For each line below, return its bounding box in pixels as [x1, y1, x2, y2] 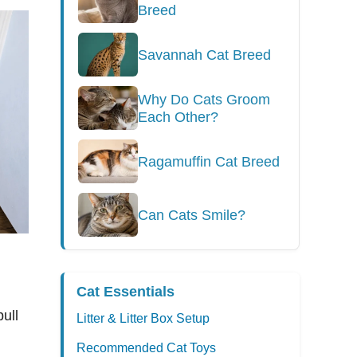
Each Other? [138, 108, 218, 125]
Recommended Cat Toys [76, 341, 216, 355]
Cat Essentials [76, 284, 175, 300]
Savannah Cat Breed [138, 46, 271, 63]
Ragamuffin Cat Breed [138, 153, 280, 170]
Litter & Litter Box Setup [76, 312, 210, 325]
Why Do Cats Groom [138, 91, 270, 108]
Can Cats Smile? [138, 206, 245, 223]
